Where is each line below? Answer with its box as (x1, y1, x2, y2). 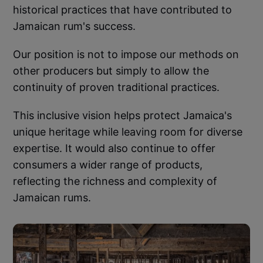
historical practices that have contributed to (13, 4, 232, 16)
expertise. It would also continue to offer (13, 142, 216, 155)
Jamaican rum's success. (13, 20, 136, 33)
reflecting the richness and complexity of (13, 175, 218, 188)
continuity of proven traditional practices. (13, 81, 220, 94)
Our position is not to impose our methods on (13, 48, 240, 61)
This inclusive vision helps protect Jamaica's (13, 109, 232, 122)
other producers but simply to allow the (13, 65, 210, 77)
